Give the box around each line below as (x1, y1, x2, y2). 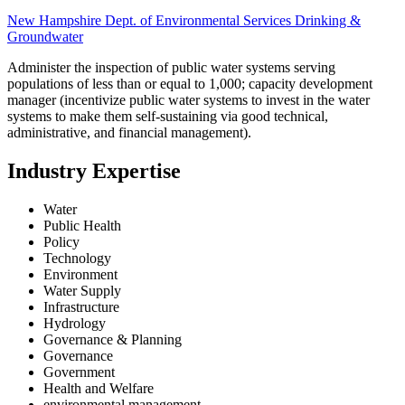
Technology (43, 250, 111, 266)
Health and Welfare (43, 380, 154, 396)
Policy (43, 233, 80, 250)
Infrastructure (43, 298, 119, 315)
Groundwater (7, 29, 83, 45)
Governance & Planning (43, 331, 182, 347)
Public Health (43, 217, 121, 233)
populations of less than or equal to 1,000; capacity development (7, 76, 372, 92)
